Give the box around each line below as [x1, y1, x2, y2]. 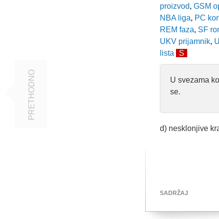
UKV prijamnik [160, 37, 210, 45]
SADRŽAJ [160, 190, 188, 197]
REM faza [160, 25, 194, 34]
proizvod [160, 2, 190, 10]
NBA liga [160, 14, 191, 22]
